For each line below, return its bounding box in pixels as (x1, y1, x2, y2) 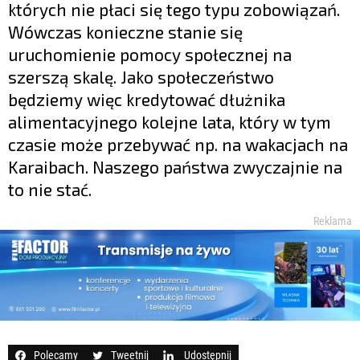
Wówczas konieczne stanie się (8, 21, 243, 42)
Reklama (313, 214, 352, 227)
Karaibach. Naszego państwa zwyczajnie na (8, 156, 342, 177)
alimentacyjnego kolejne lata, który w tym (8, 111, 331, 132)
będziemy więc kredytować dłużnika (8, 88, 285, 109)
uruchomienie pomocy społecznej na (8, 43, 292, 64)
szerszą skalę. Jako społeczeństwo (8, 66, 274, 87)
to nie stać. (8, 178, 92, 199)
